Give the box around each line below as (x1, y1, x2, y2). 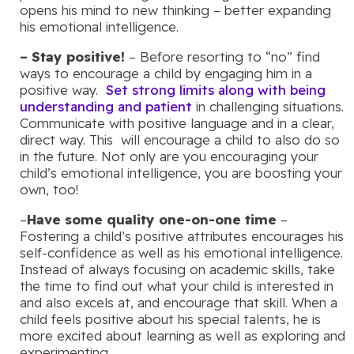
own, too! (20, 180, 78, 198)
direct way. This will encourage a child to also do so (20, 130, 340, 148)
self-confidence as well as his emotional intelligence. (20, 243, 343, 261)
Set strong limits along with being (106, 81, 326, 98)
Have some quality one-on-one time (27, 210, 277, 228)
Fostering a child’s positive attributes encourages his (20, 227, 344, 244)
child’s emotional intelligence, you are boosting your (20, 164, 342, 181)
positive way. (20, 81, 106, 98)
